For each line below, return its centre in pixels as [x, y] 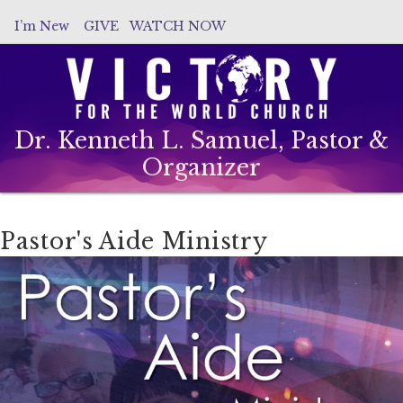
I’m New [42, 26]
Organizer [201, 168]
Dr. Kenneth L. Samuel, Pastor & [201, 141]
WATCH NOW [178, 26]
